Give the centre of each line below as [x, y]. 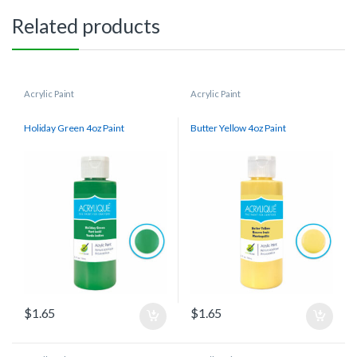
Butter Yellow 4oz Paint [238, 128]
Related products [86, 26]
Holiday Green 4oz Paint [74, 128]
